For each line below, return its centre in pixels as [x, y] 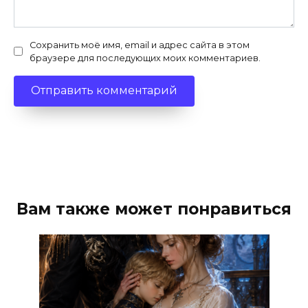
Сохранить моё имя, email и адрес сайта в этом [140, 45]
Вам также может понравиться [154, 209]
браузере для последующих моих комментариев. [145, 58]
